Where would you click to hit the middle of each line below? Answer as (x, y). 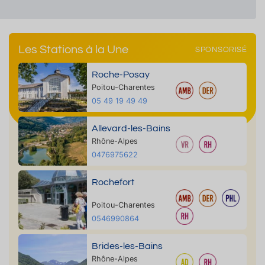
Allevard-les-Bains (131, 128)
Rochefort (113, 182)
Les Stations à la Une (73, 50)
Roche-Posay (120, 75)
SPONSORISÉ (221, 50)
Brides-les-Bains (127, 246)
